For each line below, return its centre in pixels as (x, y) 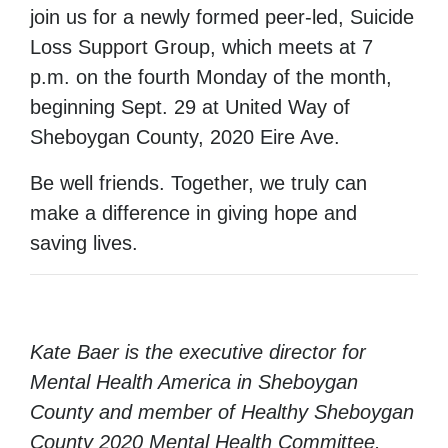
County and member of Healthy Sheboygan (222, 412)
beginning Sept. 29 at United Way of (190, 107)
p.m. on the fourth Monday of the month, (211, 77)
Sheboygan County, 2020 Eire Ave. (185, 137)
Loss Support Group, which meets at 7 (201, 47)
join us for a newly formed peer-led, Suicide (222, 17)
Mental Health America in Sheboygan (194, 382)
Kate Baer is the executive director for (198, 352)
